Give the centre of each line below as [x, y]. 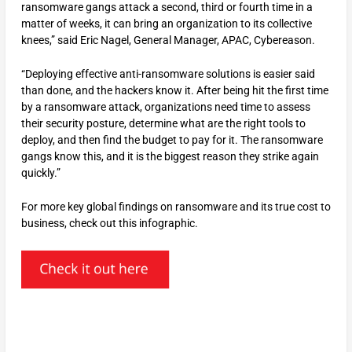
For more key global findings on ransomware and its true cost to [176, 207]
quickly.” [40, 172]
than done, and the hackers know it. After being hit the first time [174, 90]
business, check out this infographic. [109, 224]
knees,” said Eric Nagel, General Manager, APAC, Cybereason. [168, 40]
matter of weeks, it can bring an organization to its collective [166, 23]
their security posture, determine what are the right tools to [163, 123]
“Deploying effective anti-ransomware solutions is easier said [168, 73]
